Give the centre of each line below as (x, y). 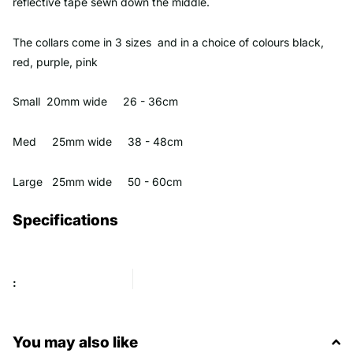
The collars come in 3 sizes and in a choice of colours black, (168, 42)
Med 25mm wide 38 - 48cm (98, 142)
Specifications (65, 221)
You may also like (75, 342)
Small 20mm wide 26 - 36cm (95, 102)
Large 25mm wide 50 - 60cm (97, 182)
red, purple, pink (55, 61)
